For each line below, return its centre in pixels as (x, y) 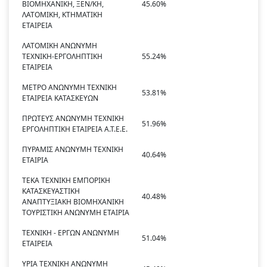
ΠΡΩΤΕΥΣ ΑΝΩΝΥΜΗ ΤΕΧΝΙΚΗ (73, 119)
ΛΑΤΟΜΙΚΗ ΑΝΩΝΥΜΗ (60, 46)
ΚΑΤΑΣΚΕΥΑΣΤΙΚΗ (51, 191)
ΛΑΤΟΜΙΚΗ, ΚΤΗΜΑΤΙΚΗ (62, 15)
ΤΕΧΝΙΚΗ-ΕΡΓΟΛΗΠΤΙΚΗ (62, 57)
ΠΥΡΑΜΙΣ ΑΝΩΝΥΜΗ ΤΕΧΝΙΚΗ (73, 150)
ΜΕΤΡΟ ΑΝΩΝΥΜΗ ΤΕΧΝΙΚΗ (69, 88)
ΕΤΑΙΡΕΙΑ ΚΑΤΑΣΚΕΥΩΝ (60, 98)
